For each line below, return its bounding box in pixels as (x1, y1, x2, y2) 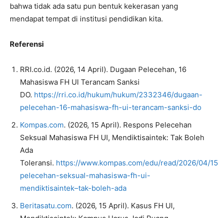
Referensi (10, 39, 44, 49)
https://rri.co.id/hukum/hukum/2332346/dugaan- (34, 90, 202, 99)
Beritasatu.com (20, 200, 72, 210)
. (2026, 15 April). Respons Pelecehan (64, 120, 192, 129)
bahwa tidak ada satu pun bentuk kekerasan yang (10, 1, 178, 11)
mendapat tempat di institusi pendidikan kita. (10, 14, 163, 23)
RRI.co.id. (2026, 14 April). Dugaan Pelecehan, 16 (20, 64, 186, 74)
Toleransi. (20, 158, 56, 167)
